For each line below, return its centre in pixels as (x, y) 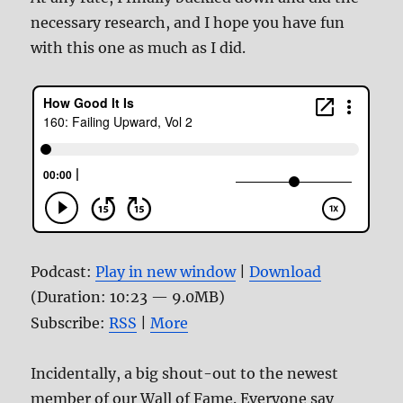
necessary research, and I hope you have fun (188, 23)
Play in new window (166, 272)
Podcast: (63, 272)
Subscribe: (70, 323)
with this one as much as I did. (139, 48)
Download (286, 272)
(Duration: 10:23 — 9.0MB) (128, 297)
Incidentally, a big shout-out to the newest (185, 374)
